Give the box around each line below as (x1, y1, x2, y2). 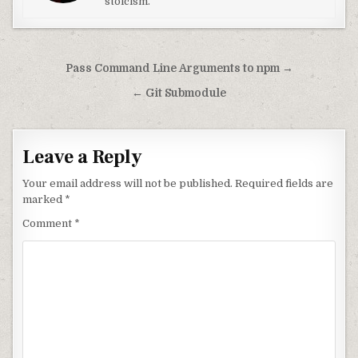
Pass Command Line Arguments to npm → (65, 62, 293, 74)
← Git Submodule (132, 87, 226, 99)
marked (22, 193, 66, 205)
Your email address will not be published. (22, 177, 233, 189)
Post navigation (8, 56, 168, 85)
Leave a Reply (22, 145, 143, 169)
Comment (22, 217, 75, 229)
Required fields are (235, 177, 334, 189)
